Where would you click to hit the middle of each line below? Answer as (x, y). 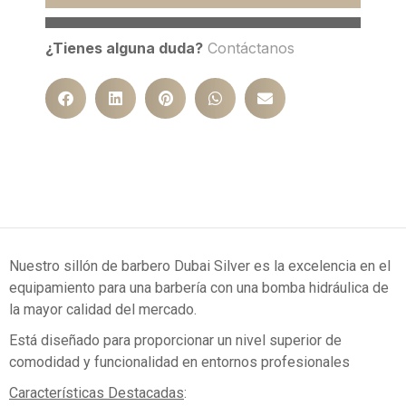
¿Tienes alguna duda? (124, 48)
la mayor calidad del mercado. (103, 309)
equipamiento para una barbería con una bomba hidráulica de (199, 287)
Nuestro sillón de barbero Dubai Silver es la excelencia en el (200, 266)
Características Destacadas (97, 392)
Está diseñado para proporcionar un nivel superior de (175, 340)
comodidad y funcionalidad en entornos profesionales (179, 362)
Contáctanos (251, 48)
